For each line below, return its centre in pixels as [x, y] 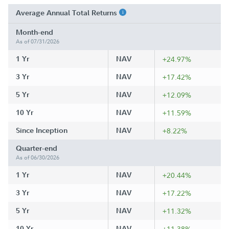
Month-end [35, 32]
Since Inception [42, 130]
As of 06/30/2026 [38, 157]
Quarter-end [37, 148]
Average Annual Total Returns [67, 13]
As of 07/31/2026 [38, 41]
